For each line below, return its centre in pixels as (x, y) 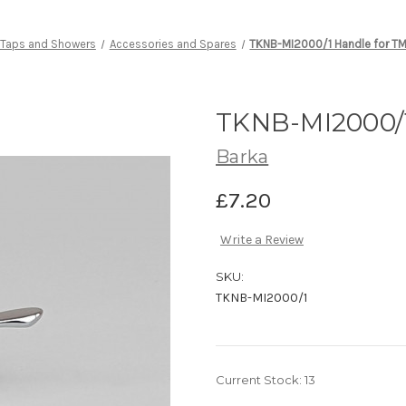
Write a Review (261, 240)
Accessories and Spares (173, 43)
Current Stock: (260, 380)
